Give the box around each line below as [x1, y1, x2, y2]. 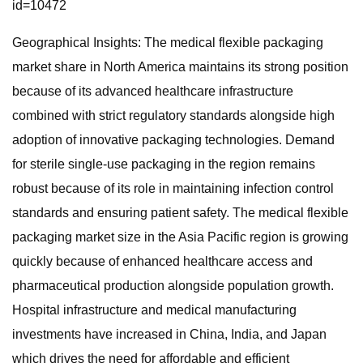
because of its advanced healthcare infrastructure [12, 84, 293, 98]
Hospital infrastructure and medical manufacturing [12, 303, 297, 317]
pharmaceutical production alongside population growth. [12, 279, 334, 293]
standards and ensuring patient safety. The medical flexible [12, 206, 348, 220]
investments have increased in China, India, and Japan [12, 327, 327, 341]
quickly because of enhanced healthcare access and [12, 254, 313, 268]
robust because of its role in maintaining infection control [12, 181, 334, 195]
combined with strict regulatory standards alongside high [12, 109, 335, 122]
